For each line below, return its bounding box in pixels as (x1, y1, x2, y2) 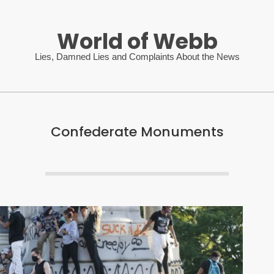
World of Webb (56, 26, 218, 56)
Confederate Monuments (50, 122, 224, 141)
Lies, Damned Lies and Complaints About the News (34, 51, 240, 62)
